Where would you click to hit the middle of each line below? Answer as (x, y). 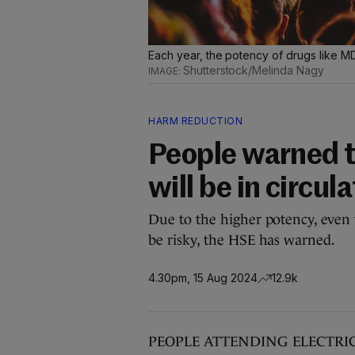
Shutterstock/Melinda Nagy (253, 70)
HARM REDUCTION (195, 121)
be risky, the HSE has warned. (242, 240)
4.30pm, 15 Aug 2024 (203, 277)
